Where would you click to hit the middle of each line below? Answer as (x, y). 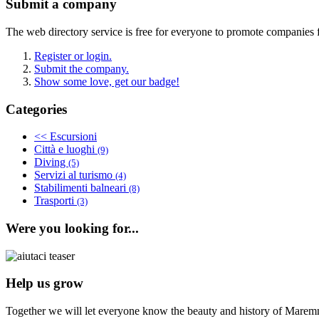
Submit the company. (82, 68)
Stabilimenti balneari (82, 188)
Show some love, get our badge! (107, 81)
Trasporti (56, 201)
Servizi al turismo (75, 175)
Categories (36, 109)
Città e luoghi (66, 150)
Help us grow (45, 283)
